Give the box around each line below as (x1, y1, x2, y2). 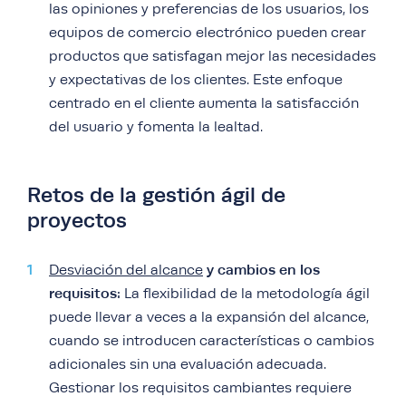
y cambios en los (203, 261, 320, 279)
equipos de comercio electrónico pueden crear (49, 24, 366, 42)
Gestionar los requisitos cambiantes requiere (49, 380, 352, 397)
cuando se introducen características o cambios (49, 333, 374, 350)
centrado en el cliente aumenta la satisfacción (49, 95, 359, 112)
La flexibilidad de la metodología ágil (121, 285, 370, 303)
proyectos (27, 208, 127, 233)
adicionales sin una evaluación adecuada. (49, 356, 326, 373)
